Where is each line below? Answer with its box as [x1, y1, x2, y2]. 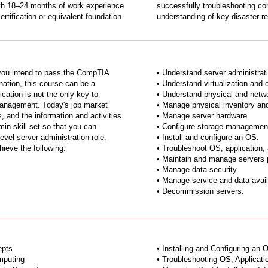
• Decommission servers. [157, 187, 244, 196]
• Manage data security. [157, 165, 239, 174]
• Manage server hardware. [157, 111, 249, 120]
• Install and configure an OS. [157, 133, 259, 142]
